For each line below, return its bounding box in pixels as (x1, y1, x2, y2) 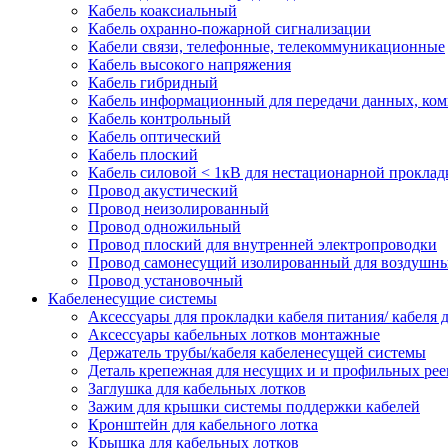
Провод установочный (88, 272, 243, 289)
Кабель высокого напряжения (88, 56, 291, 73)
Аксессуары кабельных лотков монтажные (88, 326, 380, 343)
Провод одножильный (88, 218, 241, 235)
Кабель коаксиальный (88, 2, 237, 19)
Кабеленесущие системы (48, 290, 217, 307)
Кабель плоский (88, 146, 198, 163)
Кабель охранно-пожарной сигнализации (88, 20, 371, 37)
